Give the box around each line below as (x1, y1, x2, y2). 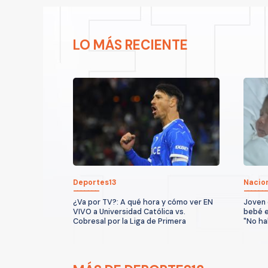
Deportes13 (73, 177, 117, 187)
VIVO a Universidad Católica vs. (73, 206, 185, 217)
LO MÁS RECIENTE (73, 36, 188, 54)
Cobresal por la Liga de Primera (73, 216, 186, 226)
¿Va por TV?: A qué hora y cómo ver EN (73, 197, 213, 207)
